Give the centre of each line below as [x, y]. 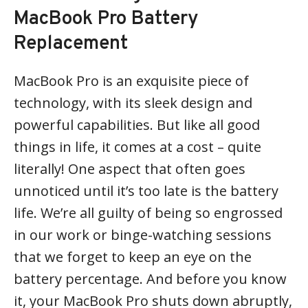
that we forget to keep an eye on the [133, 256]
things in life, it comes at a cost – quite [137, 146]
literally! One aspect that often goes [130, 168]
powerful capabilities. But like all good [137, 124]
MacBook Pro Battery [106, 19]
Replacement [71, 44]
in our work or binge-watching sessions [143, 234]
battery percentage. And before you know [150, 278]
